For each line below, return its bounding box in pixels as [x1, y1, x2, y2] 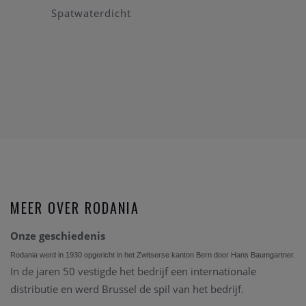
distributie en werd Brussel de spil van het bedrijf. [10, 282, 244, 296]
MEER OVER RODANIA [10, 197, 139, 219]
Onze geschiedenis [10, 229, 105, 243]
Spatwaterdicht [51, 6, 131, 20]
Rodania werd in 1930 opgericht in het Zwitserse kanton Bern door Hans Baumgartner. [10, 251, 295, 260]
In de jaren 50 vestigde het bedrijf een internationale [10, 264, 256, 279]
